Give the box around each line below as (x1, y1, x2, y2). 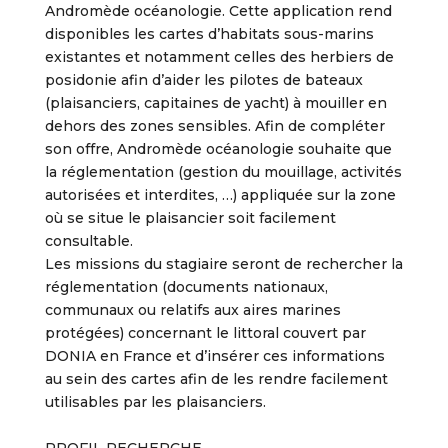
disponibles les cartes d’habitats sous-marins (44, 25, 374, 43)
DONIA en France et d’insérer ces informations (44, 347, 385, 365)
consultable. (44, 232, 133, 250)
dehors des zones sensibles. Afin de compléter (44, 117, 385, 135)
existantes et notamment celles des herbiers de (44, 48, 394, 66)
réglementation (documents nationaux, (44, 278, 328, 296)
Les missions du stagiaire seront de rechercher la (44, 255, 403, 273)
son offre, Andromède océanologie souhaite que (44, 140, 392, 158)
